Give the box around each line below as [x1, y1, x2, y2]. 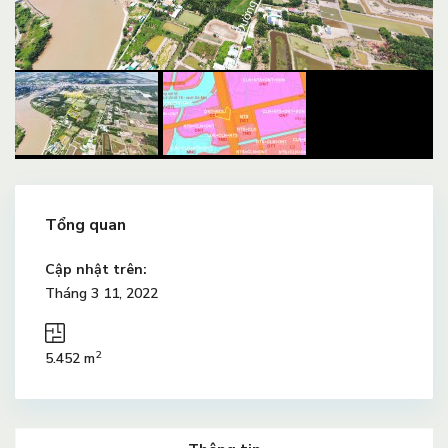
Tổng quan [45, 213, 126, 236]
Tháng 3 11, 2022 [45, 283, 158, 303]
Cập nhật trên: [45, 259, 147, 279]
